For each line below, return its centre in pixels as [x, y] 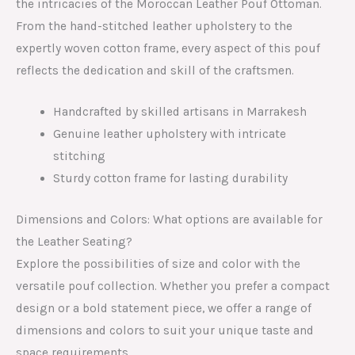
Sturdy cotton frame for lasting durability [170, 179]
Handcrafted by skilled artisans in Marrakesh [179, 112]
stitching [79, 157]
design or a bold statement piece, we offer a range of [164, 308]
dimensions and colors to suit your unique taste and [165, 330]
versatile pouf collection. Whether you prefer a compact [173, 286]
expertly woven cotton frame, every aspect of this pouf [168, 48]
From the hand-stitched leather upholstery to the [154, 26]
